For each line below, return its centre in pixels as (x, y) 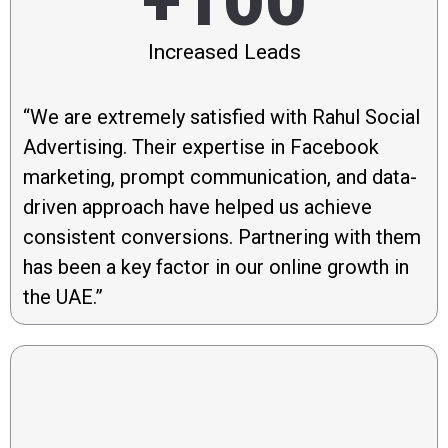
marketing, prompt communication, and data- (220, 176)
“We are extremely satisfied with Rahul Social (221, 116)
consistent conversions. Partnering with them (222, 236)
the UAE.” (63, 296)
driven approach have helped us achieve (197, 206)
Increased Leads (224, 51)
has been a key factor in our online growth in (216, 266)
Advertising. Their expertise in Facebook (201, 146)
